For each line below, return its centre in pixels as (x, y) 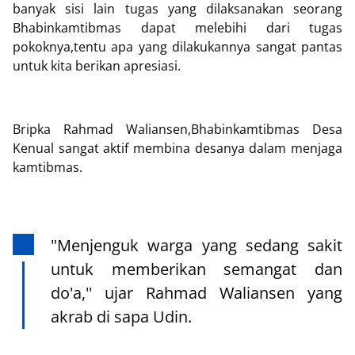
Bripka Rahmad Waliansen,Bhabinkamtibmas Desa (177, 129)
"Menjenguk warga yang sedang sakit (197, 245)
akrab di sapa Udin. (121, 317)
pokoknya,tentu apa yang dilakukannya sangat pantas (177, 47)
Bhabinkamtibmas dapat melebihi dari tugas (177, 28)
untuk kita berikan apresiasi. (97, 66)
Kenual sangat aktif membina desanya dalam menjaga (177, 148)
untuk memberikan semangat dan (197, 269)
